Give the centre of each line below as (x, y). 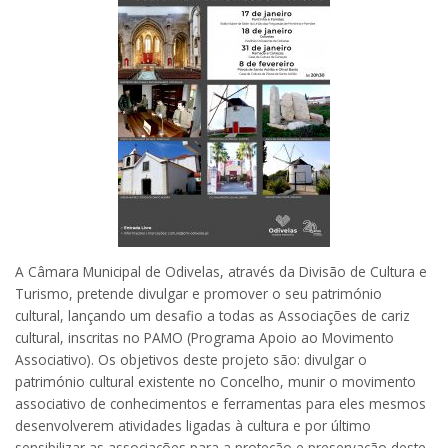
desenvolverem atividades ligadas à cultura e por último (193, 425)
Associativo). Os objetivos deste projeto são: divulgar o (191, 359)
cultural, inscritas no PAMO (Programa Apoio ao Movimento (204, 337)
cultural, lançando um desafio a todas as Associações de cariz (212, 315)
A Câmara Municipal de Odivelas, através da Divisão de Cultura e (221, 271)
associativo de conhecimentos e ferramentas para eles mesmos (220, 403)
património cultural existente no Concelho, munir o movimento (215, 381)
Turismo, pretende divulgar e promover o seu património (198, 293)
